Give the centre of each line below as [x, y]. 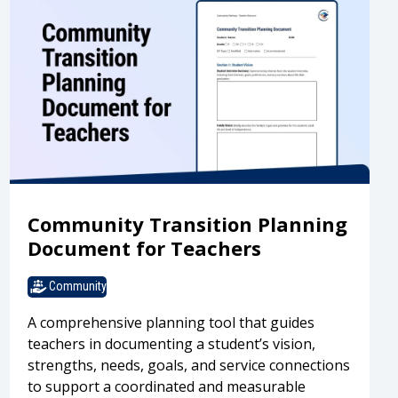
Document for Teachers [144, 247]
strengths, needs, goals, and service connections [188, 365]
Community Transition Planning [187, 223]
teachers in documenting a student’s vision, [171, 343]
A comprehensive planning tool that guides [171, 322]
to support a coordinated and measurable [166, 386]
